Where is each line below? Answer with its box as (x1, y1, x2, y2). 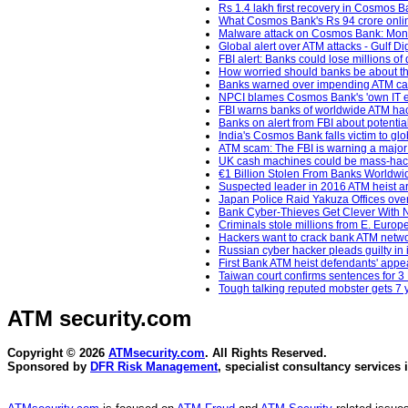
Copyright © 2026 (7, 346, 108, 361)
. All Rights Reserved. (205, 346, 327, 361)
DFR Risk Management (90, 360, 218, 374)
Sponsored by (7, 360, 90, 374)
